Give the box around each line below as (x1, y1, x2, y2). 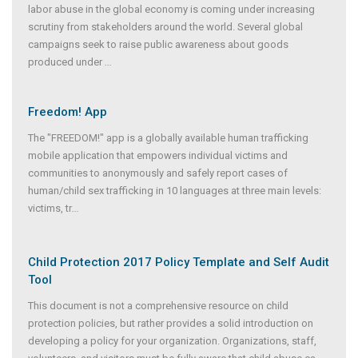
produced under (28, 55, 105, 68)
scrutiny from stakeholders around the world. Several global (28, 20, 303, 33)
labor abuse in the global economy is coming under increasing (28, 2, 315, 15)
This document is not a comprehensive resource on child (28, 299, 288, 312)
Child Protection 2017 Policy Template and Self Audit (28, 254, 329, 269)
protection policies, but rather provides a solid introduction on (28, 316, 313, 329)
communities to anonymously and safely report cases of (28, 166, 288, 179)
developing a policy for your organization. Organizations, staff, (28, 334, 316, 347)
